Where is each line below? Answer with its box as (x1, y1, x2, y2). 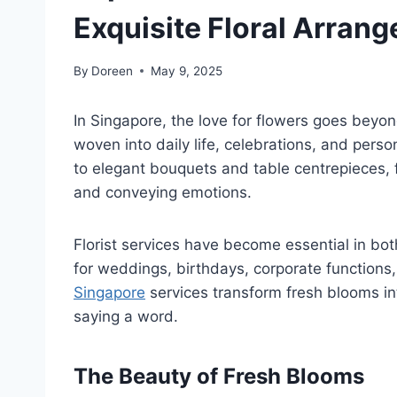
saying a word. (74, 307, 178, 325)
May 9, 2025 (151, 63, 223, 78)
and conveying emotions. (74, 183, 252, 201)
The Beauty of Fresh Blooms (74, 362, 364, 389)
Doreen (91, 63, 134, 78)
